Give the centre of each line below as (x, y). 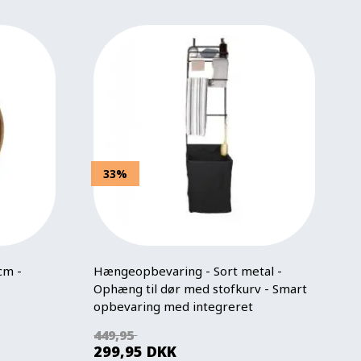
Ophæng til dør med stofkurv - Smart (201, 288)
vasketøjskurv (134, 324)
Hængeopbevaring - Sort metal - (188, 270)
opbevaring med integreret (174, 306)
